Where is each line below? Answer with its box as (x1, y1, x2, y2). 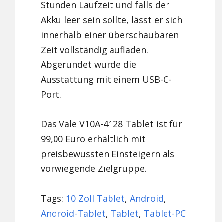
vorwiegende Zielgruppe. (41, 163, 147, 175)
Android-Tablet (41, 207, 106, 220)
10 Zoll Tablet (66, 192, 125, 205)
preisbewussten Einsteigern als (41, 148, 175, 160)
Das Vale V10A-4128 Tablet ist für (41, 118, 183, 130)
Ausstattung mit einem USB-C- (41, 73, 172, 86)
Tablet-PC (144, 207, 186, 220)
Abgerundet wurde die (41, 58, 137, 71)
